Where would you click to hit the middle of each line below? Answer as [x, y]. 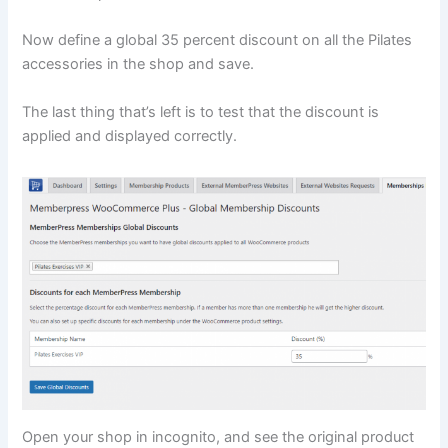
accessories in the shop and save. [138, 64]
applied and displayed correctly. [130, 135]
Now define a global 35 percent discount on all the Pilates [217, 40]
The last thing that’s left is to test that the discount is [201, 111]
